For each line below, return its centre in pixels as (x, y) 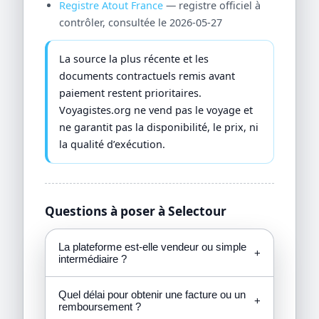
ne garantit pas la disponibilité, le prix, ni (159, 127)
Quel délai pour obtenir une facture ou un (152, 295)
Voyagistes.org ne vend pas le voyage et (156, 110)
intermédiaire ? (92, 259)
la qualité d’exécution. (113, 144)
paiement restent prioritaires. (131, 93)
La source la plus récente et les (134, 58)
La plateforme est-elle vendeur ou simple (152, 247)
